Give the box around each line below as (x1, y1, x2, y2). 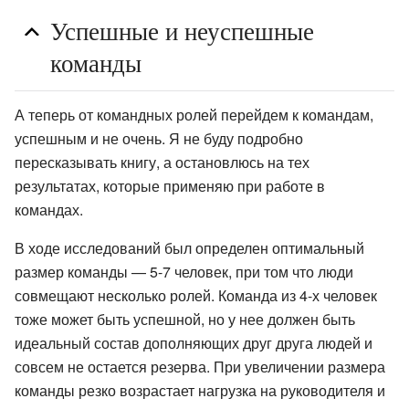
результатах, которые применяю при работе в (15, 175, 325, 197)
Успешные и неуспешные (50, 13, 314, 47)
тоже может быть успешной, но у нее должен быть (15, 309, 355, 330)
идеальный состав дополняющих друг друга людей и (15, 332, 372, 354)
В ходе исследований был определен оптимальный (15, 237, 364, 259)
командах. (15, 199, 83, 221)
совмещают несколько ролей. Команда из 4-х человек (15, 285, 377, 307)
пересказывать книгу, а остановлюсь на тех (15, 152, 309, 173)
